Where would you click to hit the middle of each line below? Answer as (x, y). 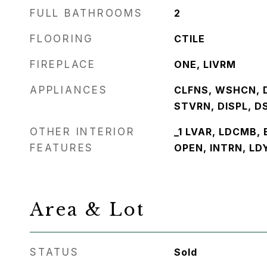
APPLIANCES (69, 90)
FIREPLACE (63, 64)
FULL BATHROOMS (86, 13)
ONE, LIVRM (205, 64)
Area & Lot (87, 210)
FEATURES (62, 148)
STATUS (55, 252)
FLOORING (62, 39)
